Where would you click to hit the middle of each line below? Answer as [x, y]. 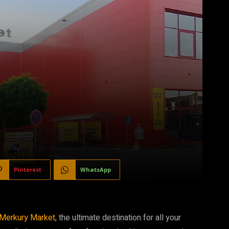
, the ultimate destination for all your [118, 218]
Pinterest [28, 169]
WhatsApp [96, 169]
